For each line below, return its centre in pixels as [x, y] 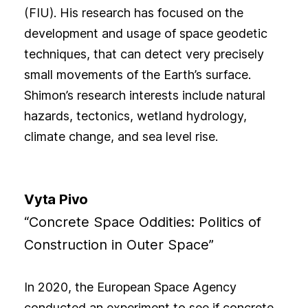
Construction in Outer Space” [119, 245]
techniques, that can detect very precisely [144, 54]
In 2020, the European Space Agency [130, 287]
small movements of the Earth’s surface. [137, 75]
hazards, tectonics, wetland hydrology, [135, 116]
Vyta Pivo [56, 200]
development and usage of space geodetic [145, 34]
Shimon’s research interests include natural [144, 96]
